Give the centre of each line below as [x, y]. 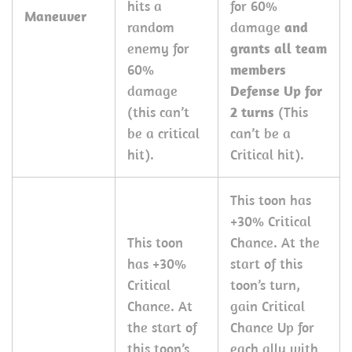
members [258, 70]
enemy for [158, 48]
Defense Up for [276, 91]
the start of [162, 327]
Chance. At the [275, 242]
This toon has [271, 200]
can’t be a [260, 133]
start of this [266, 264]
